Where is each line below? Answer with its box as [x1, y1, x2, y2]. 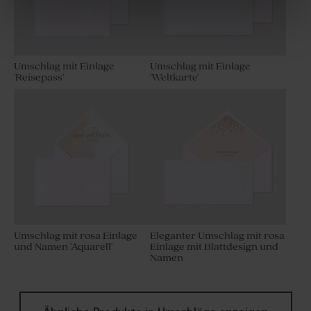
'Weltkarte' [150, 72, 199, 84]
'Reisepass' [14, 72, 64, 84]
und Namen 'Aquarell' [14, 241, 112, 253]
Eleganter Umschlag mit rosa [150, 230, 285, 242]
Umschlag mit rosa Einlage [14, 230, 137, 242]
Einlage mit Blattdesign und [150, 241, 278, 253]
